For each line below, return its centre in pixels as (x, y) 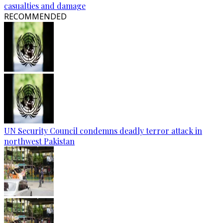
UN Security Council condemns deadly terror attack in (103, 131)
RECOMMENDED (35, 16)
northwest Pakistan (39, 141)
